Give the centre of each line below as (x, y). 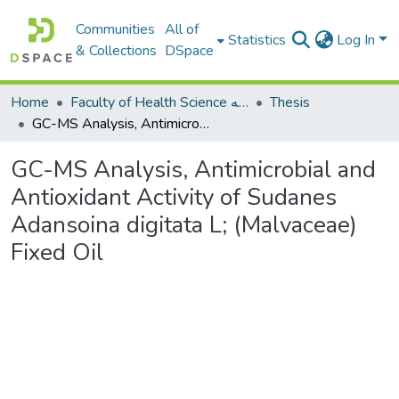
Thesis (290, 102)
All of (182, 29)
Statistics (257, 40)
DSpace (190, 51)
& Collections (117, 51)
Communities (116, 29)
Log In (358, 40)
